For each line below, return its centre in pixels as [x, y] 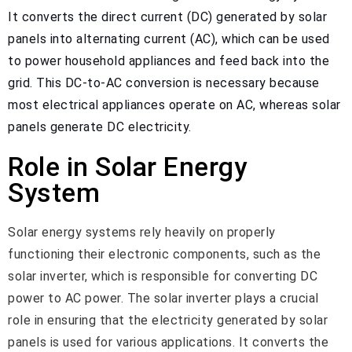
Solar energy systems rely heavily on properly [142, 232]
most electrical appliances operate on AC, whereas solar [174, 104]
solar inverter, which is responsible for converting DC [163, 276]
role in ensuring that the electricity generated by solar [168, 320]
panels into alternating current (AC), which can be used [169, 38]
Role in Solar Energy [127, 167]
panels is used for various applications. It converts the [168, 342]
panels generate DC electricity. [100, 126]
